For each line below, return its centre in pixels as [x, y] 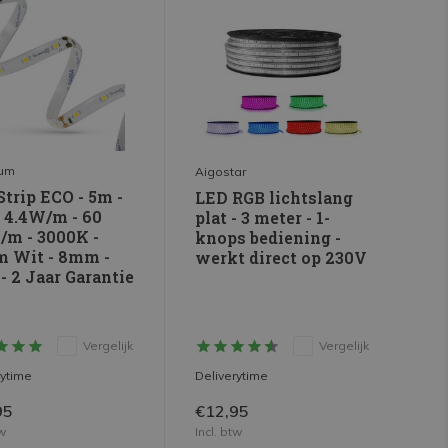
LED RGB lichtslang [273, 198]
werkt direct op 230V [280, 258]
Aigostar [220, 172]
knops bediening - [267, 238]
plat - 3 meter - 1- [262, 218]
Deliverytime [231, 376]
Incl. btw [218, 432]
